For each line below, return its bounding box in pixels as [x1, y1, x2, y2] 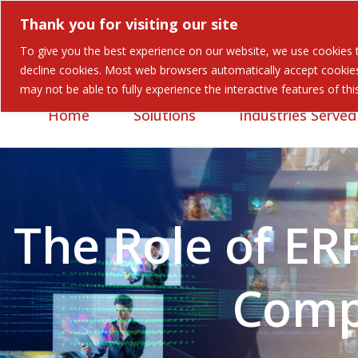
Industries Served [239, 105, 356, 125]
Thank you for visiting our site [20, 14, 238, 34]
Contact [185, 44, 239, 61]
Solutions [133, 105, 196, 125]
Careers [53, 44, 107, 61]
